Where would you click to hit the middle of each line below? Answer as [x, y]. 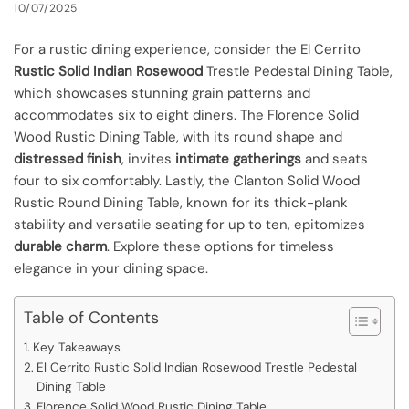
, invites [148, 158]
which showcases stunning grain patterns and [162, 93]
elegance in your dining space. [111, 268]
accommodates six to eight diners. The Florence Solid [186, 115]
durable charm [60, 246]
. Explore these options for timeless [220, 246]
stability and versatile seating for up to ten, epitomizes [189, 224]
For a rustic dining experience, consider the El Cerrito [187, 49]
